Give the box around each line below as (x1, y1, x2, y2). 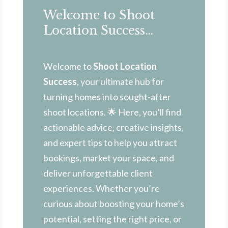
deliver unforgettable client (43, 167, 153, 179)
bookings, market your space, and (43, 152, 174, 163)
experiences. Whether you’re (43, 182, 160, 194)
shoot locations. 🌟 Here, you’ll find (43, 106, 181, 118)
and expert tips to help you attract (43, 136, 177, 148)
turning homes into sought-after (43, 91, 171, 102)
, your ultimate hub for (76, 75, 164, 87)
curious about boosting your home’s (43, 197, 184, 209)
